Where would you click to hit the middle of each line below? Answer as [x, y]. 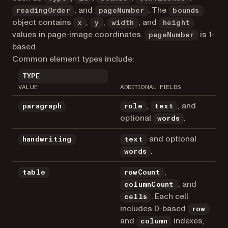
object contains [43, 22]
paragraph [42, 106]
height [176, 23]
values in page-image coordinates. [78, 34]
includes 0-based [154, 208]
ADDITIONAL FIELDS [151, 87]
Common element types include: [73, 59]
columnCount [149, 184]
